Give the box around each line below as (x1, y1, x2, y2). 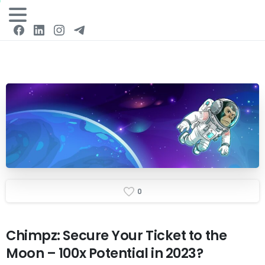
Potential (88, 243, 148, 263)
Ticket (146, 226, 186, 245)
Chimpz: (6, 226, 60, 245)
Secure (63, 226, 109, 245)
